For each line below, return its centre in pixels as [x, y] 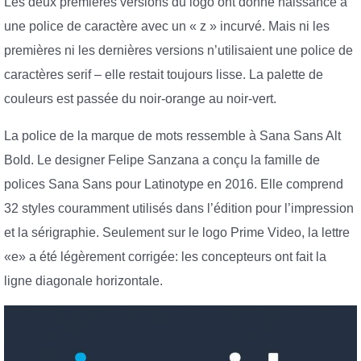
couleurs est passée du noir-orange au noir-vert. [140, 99]
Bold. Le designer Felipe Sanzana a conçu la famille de [162, 160]
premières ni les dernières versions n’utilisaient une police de [178, 51]
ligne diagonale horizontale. [83, 280]
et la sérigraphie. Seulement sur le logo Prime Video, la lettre [177, 232]
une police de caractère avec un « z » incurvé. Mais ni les [167, 27]
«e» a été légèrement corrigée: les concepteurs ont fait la [165, 256]
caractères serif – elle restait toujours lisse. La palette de [164, 75]
